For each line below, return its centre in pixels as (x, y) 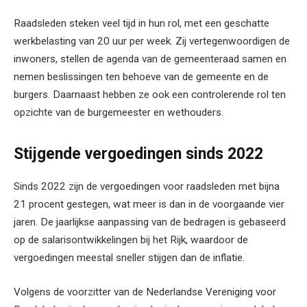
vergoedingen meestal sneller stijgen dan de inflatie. (129, 258)
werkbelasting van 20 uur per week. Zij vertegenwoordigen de (152, 41)
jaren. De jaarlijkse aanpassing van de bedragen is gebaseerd (150, 222)
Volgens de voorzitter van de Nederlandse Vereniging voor (145, 292)
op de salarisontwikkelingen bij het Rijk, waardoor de (131, 240)
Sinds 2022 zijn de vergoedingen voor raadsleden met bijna (147, 187)
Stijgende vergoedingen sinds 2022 (138, 153)
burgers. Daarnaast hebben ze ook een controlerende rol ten (150, 94)
